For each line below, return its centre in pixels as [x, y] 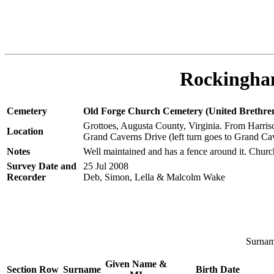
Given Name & [136, 264]
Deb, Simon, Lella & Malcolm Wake [154, 177]
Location [25, 131]
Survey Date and [42, 166]
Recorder [26, 177]
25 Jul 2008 [106, 166]
